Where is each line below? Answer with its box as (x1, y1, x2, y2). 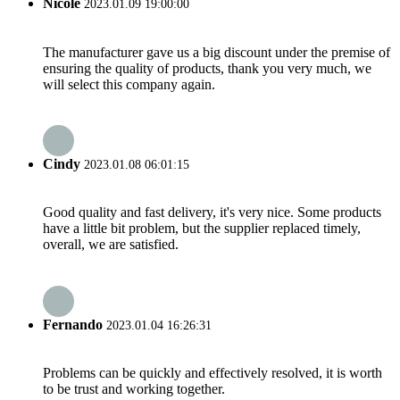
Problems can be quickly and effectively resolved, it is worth (43, 364, 382, 380)
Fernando (43, 316, 103, 332)
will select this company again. (43, 76, 215, 92)
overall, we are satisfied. (43, 237, 179, 253)
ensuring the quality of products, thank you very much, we (43, 60, 371, 76)
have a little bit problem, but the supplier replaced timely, (43, 221, 361, 237)
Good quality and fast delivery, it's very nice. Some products (43, 204, 381, 221)
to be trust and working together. (43, 380, 225, 396)
